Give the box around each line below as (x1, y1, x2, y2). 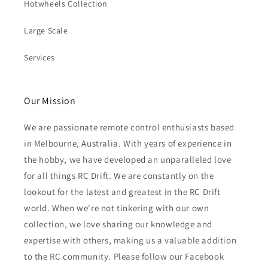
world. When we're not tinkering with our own (24, 202, 209, 214)
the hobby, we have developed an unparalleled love (24, 154, 232, 166)
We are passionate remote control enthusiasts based (24, 121, 235, 133)
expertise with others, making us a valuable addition (24, 234, 237, 246)
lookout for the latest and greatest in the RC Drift (24, 186, 221, 198)
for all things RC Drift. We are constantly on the (24, 170, 214, 182)
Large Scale (24, 25, 68, 36)
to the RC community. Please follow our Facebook (24, 251, 224, 263)
